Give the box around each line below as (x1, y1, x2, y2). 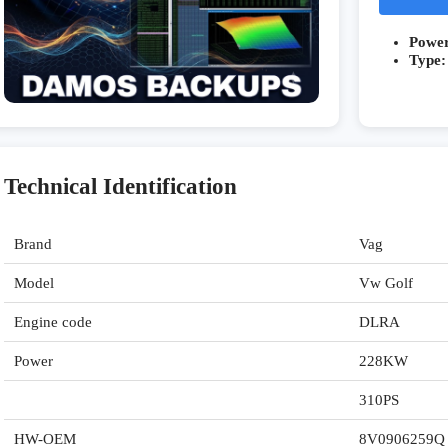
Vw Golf (359, 275, 413, 292)
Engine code (14, 314, 92, 331)
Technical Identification (4, 174, 237, 200)
